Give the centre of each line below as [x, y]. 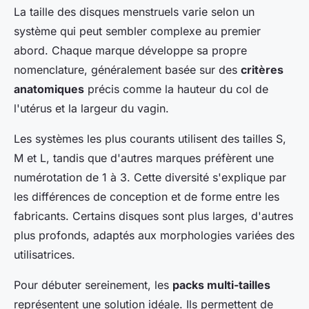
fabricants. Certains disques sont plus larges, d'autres [153, 216]
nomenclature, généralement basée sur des [127, 69]
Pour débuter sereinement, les [93, 285]
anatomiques [49, 89]
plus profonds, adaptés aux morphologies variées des [154, 235]
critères [262, 69]
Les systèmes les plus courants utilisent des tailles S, [150, 138]
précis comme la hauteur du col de [176, 89]
